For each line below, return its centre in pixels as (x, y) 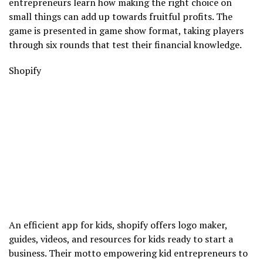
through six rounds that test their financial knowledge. (125, 45)
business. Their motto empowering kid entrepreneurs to (128, 253)
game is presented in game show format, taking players (126, 31)
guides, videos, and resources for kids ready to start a (121, 239)
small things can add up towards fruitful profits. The (121, 17)
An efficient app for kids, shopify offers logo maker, (118, 225)
